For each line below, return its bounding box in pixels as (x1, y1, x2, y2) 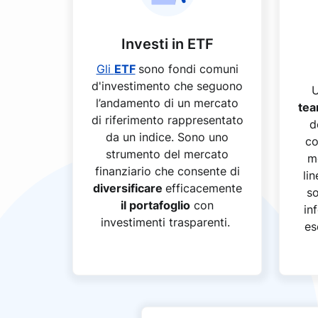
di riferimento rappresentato (91, 113, 243, 127)
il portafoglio (121, 198, 190, 212)
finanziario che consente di (94, 164, 240, 178)
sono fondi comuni (138, 62, 238, 76)
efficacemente (165, 181, 242, 195)
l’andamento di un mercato (96, 96, 238, 110)
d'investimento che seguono (92, 79, 243, 93)
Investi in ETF (121, 35, 214, 53)
